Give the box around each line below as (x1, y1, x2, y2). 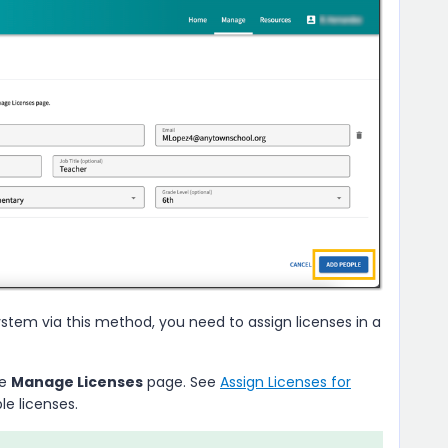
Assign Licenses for (220, 371, 351, 392)
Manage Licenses (11, 371, 143, 392)
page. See (143, 371, 220, 392)
